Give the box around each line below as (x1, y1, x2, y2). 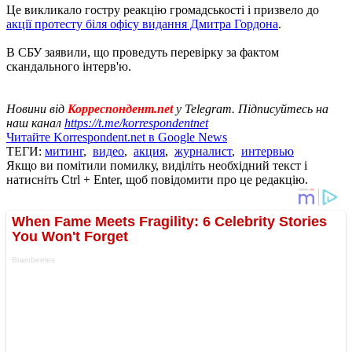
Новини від (6, 101, 68, 115)
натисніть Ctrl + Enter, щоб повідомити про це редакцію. (6, 172, 308, 186)
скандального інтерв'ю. (6, 59, 131, 73)
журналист (174, 144, 232, 158)
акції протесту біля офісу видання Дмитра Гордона (6, 16, 278, 31)
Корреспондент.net (68, 101, 173, 115)
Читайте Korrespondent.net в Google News (6, 130, 227, 144)
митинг (45, 144, 83, 158)
